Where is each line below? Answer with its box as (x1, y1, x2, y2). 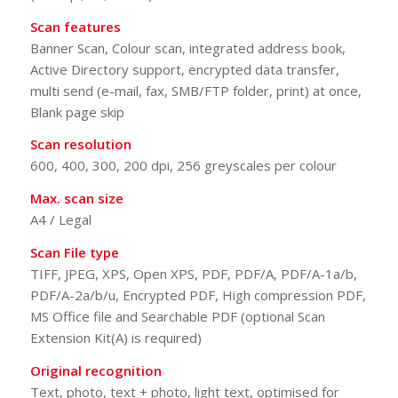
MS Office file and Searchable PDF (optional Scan (29, 306, 325, 325)
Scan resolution (29, 135, 131, 154)
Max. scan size (29, 189, 123, 208)
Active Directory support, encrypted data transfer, (29, 60, 339, 78)
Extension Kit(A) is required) (29, 328, 202, 346)
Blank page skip (29, 102, 124, 121)
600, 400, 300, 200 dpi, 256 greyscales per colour (29, 156, 337, 175)
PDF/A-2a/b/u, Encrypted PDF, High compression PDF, (29, 285, 366, 304)
